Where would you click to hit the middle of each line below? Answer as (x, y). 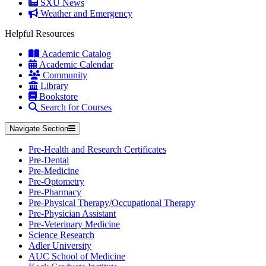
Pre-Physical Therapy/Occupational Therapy (112, 203)
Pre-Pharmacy (55, 192)
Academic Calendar (75, 64)
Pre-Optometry (56, 181)
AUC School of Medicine (77, 256)
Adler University (60, 246)
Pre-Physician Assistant (72, 213)
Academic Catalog (75, 54)
